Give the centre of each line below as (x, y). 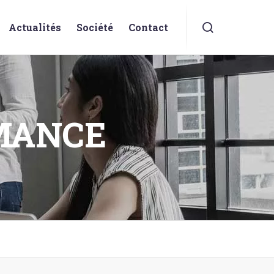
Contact (149, 27)
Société (95, 27)
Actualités (35, 27)
